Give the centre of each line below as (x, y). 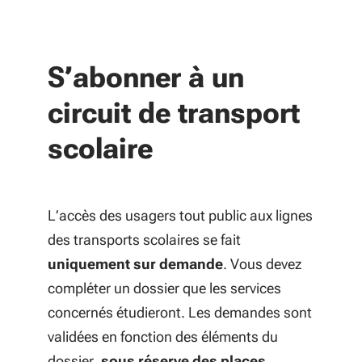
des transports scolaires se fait (144, 240)
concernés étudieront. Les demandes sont (180, 312)
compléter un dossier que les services (164, 288)
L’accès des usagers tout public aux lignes (180, 215)
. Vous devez (262, 264)
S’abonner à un (146, 78)
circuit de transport (174, 113)
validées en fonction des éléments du (163, 337)
